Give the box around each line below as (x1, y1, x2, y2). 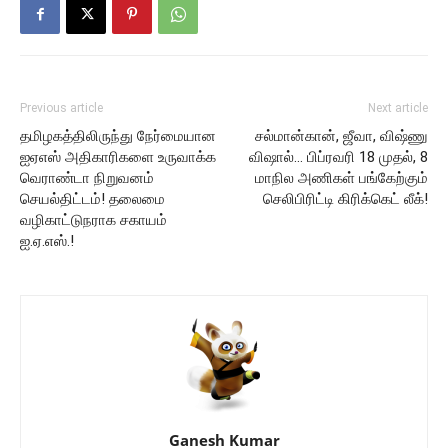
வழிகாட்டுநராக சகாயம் (20, 211, 167, 229)
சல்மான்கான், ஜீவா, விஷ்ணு (255, 127, 428, 145)
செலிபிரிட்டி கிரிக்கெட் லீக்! (263, 190, 428, 208)
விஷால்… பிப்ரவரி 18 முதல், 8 (249, 148, 428, 166)
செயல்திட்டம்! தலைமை (20, 190, 165, 208)
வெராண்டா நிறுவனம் (20, 169, 154, 187)
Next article (368, 101, 428, 115)
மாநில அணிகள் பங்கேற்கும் (255, 169, 428, 187)
